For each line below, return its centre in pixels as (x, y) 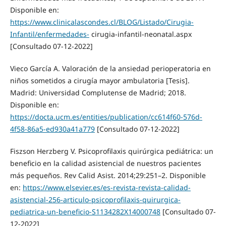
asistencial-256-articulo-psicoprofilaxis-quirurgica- (95, 200)
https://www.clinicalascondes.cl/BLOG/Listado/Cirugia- (102, 22)
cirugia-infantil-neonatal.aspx (140, 34)
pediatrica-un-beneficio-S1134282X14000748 (85, 212)
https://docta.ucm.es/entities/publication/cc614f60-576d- (106, 117)
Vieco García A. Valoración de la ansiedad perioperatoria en (110, 69)
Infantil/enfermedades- (49, 34)
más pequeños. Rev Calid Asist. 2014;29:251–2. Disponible (108, 176)
